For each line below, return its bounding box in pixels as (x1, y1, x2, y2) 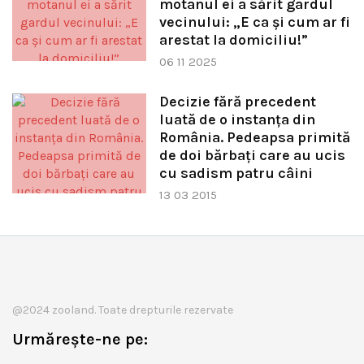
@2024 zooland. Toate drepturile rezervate (12, 303, 233, 318)
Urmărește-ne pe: (12, 330, 148, 349)
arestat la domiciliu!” (158, 31, 308, 49)
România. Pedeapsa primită (158, 128, 350, 146)
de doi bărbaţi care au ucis (158, 145, 345, 164)
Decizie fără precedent (158, 92, 316, 110)
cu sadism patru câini (158, 163, 313, 182)
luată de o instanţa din (158, 110, 315, 128)
